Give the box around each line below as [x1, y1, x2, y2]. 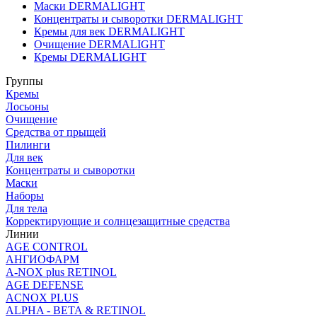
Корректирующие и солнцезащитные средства [6, 214, 230, 227]
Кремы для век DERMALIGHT [34, 25, 185, 38]
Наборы [6, 189, 44, 202]
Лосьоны [6, 100, 49, 113]
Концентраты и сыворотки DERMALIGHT [34, 12, 243, 25]
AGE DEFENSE [6, 278, 83, 291]
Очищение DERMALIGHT [34, 38, 165, 50]
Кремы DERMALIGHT [34, 50, 146, 63]
